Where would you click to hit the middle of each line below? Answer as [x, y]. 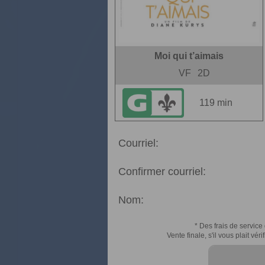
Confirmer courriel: [162, 172]
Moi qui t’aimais [189, 56]
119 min [216, 103]
